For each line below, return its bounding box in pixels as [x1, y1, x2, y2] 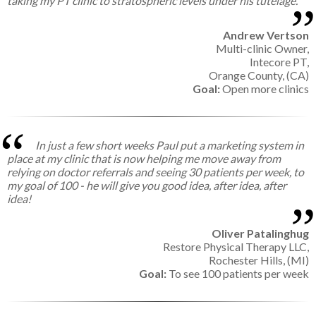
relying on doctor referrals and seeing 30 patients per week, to [7, 165, 304, 179]
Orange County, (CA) [209, 68, 309, 83]
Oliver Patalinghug [212, 226, 309, 241]
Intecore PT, [250, 55, 309, 69]
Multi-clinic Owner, [216, 42, 309, 56]
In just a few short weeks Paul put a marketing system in [35, 138, 304, 152]
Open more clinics [220, 82, 309, 96]
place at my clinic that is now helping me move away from [7, 152, 281, 166]
